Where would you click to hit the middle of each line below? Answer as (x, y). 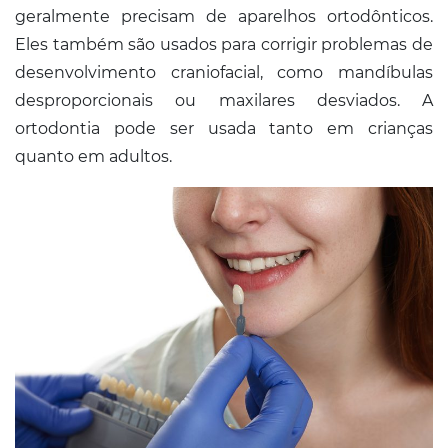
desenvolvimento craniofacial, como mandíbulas (224, 73)
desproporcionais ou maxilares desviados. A (224, 101)
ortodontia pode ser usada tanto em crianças (224, 129)
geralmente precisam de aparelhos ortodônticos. (224, 17)
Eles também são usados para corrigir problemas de (224, 45)
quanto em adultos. (93, 157)
